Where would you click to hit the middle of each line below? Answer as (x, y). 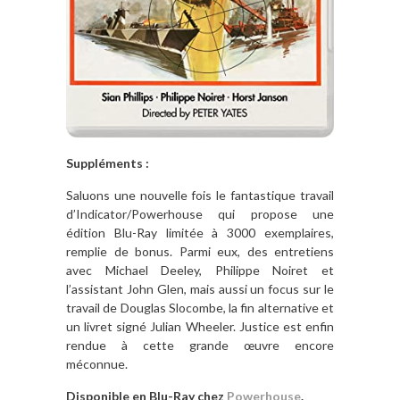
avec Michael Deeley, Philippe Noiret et (200, 270)
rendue (94, 345)
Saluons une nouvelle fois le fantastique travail (200, 195)
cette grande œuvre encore (238, 345)
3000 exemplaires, (281, 232)
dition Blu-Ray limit (131, 232)
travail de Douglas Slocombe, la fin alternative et (200, 307)
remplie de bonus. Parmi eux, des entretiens (200, 251)
